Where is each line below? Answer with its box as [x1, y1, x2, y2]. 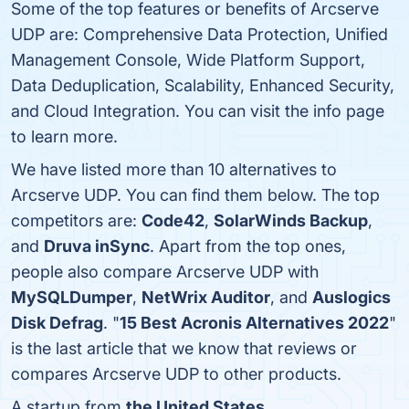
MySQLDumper [11, 288, 132, 307]
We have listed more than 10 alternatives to [11, 160, 337, 179]
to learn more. [11, 127, 118, 146]
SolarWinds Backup [214, 211, 368, 230]
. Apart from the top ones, [150, 236, 346, 256]
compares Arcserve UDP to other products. [11, 364, 341, 383]
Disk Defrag [11, 313, 103, 332]
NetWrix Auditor [142, 288, 270, 307]
